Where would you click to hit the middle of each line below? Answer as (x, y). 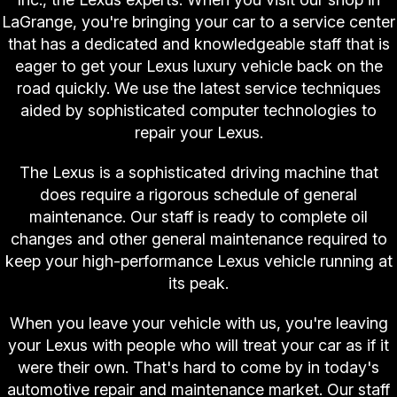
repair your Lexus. (198, 133)
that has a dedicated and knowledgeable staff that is (198, 44)
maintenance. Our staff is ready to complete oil (198, 217)
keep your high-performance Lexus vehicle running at (198, 261)
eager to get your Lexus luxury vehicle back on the (198, 66)
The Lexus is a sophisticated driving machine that (198, 173)
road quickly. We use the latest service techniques (198, 89)
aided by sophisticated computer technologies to (198, 111)
